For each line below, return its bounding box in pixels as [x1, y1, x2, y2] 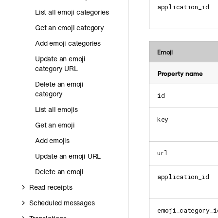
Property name [158, 69, 203, 77]
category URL [35, 63, 78, 73]
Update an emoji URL [35, 151, 101, 161]
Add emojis [35, 135, 70, 145]
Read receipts [29, 182, 73, 192]
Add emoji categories [35, 38, 101, 48]
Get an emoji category [35, 22, 104, 33]
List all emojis [35, 104, 78, 114]
